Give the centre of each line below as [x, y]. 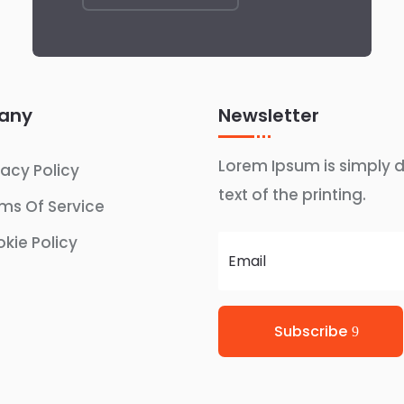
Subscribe [310, 331]
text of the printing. [292, 194]
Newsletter [269, 115]
